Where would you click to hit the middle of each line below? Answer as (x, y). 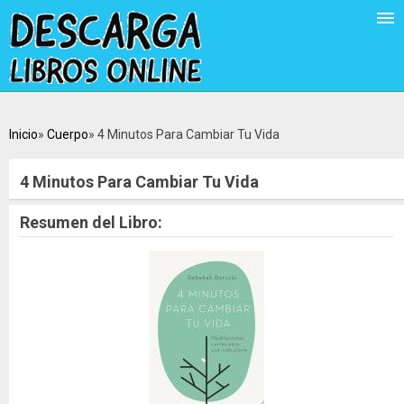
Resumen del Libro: (91, 222)
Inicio (23, 134)
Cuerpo (68, 134)
